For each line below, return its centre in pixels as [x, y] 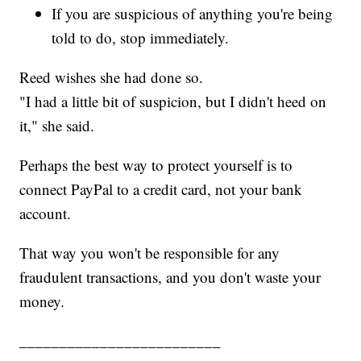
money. [42, 301]
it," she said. [57, 126]
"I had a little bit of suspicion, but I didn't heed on [173, 102]
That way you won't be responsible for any [150, 253]
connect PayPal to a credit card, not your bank [161, 189]
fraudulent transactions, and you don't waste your [170, 277]
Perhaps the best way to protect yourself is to [156, 165]
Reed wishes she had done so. [112, 77]
